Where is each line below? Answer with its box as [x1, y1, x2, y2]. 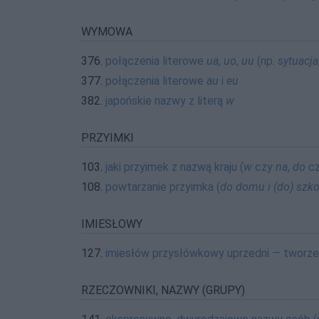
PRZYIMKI [81, 131, 134, 145]
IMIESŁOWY [81, 217, 142, 231]
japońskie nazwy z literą [105, 94, 226, 108]
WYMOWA [81, 25, 132, 38]
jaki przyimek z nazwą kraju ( [105, 160, 244, 174]
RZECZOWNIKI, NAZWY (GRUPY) [81, 283, 245, 297]
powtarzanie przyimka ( [105, 180, 220, 194]
